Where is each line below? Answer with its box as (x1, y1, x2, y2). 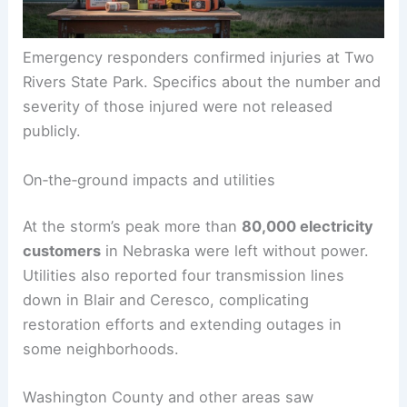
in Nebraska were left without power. (101, 242, 370, 261)
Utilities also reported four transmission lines (23, 266, 345, 285)
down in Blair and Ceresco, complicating (23, 291, 310, 310)
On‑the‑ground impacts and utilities (23, 170, 276, 189)
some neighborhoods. (23, 340, 180, 359)
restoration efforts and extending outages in (23, 315, 342, 334)
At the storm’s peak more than (23, 217, 243, 236)
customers (23, 242, 102, 261)
